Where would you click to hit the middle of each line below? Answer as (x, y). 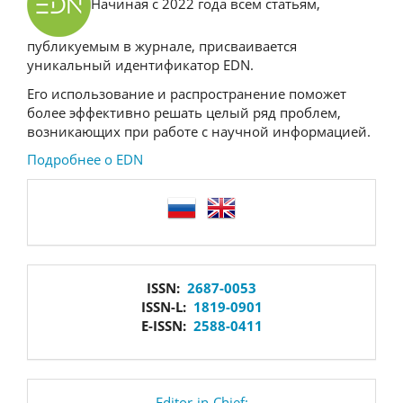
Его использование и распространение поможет (187, 93)
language (99, 204)
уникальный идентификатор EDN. (140, 65)
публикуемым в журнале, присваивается (162, 46)
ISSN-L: (167, 307)
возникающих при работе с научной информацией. (199, 131)
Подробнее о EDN (85, 159)
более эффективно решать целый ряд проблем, (184, 112)
